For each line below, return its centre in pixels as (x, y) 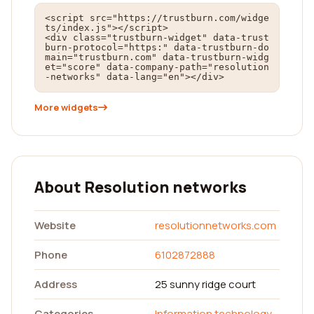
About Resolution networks (141, 187)
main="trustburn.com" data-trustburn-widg (157, 57)
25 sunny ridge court (205, 284)
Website (55, 225)
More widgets (66, 107)
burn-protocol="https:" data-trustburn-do (157, 47)
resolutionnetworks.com (216, 225)
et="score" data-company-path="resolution (157, 67)
